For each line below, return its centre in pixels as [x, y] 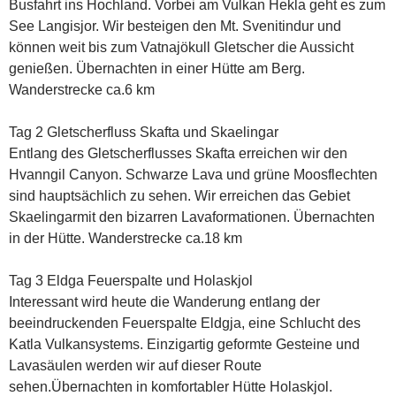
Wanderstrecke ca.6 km [82, 89]
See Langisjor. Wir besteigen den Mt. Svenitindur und [175, 26]
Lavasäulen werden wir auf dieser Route [135, 365]
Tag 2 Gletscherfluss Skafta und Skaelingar [144, 132]
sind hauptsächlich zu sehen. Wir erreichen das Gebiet [179, 195]
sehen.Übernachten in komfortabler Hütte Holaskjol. [171, 386]
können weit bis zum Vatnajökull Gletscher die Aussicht [181, 47]
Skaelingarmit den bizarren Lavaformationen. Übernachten [192, 217]
